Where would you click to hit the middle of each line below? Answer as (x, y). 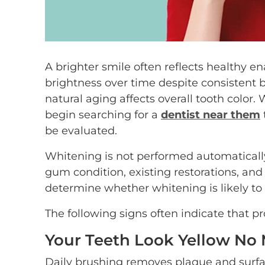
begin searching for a (103, 115)
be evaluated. (81, 131)
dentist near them (211, 115)
